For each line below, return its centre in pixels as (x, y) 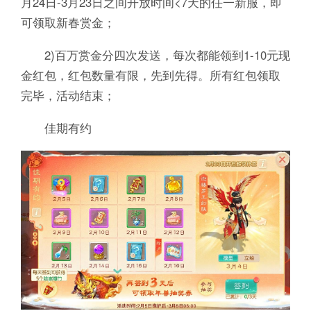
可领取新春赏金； (68, 22)
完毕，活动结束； (68, 95)
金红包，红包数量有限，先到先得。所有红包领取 (150, 75)
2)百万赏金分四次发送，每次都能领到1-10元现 (155, 54)
